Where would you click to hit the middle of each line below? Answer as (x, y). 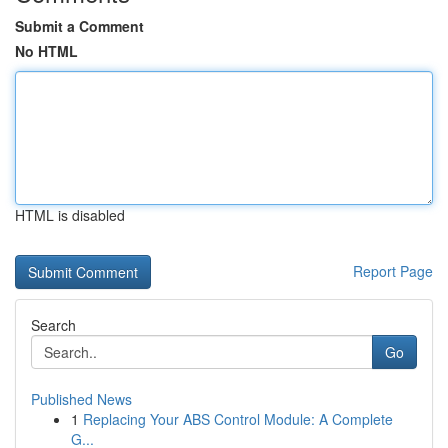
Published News (81, 399)
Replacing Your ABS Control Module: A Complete (238, 419)
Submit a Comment (79, 26)
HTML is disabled (70, 215)
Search (53, 325)
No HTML (46, 51)
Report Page (393, 271)
